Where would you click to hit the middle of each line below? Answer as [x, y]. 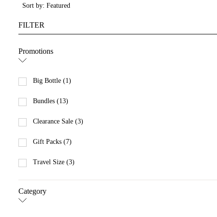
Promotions [36, 51]
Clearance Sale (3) [58, 122]
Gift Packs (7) [52, 142]
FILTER [31, 25]
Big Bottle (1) [52, 81]
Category [32, 191]
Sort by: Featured [46, 6]
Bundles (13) [51, 101]
